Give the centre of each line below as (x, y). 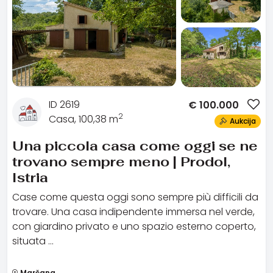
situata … (33, 241)
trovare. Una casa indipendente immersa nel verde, (133, 212)
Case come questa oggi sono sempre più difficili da (135, 197)
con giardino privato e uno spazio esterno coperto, (134, 227)
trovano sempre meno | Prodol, (121, 162)
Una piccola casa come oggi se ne (135, 146)
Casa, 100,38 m (83, 119)
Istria (30, 178)
